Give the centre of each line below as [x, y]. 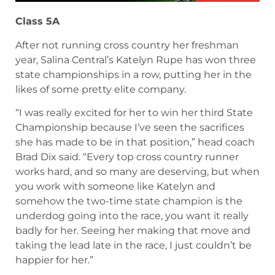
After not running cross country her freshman [127, 133]
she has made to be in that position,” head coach [135, 230]
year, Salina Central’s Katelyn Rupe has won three [136, 147]
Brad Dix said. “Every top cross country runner [127, 244]
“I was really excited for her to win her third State [134, 200]
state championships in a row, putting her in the [134, 162]
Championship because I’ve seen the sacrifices [130, 215]
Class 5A [39, 109]
